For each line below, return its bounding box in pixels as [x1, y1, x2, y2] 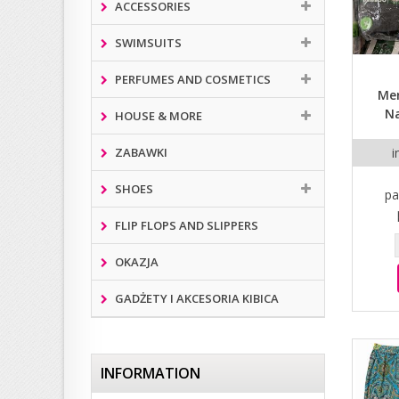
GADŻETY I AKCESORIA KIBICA [112, 289, 279, 306]
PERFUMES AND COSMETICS [112, 70, 271, 87]
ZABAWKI [112, 143, 167, 160]
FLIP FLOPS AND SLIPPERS [112, 216, 258, 233]
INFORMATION [101, 362, 200, 383]
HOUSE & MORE [112, 107, 202, 124]
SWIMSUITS [112, 34, 182, 51]
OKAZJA [112, 253, 159, 270]
